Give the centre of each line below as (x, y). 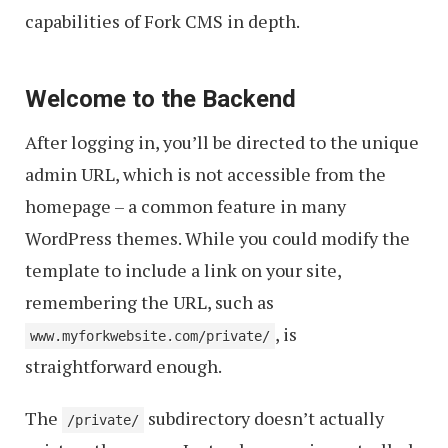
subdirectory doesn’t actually (264, 417)
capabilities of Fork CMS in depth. (162, 20)
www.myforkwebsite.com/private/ (150, 335)
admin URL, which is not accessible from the (205, 173)
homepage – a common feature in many (185, 205)
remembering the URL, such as (149, 301)
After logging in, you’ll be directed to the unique (222, 141)
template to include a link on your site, (183, 269)
